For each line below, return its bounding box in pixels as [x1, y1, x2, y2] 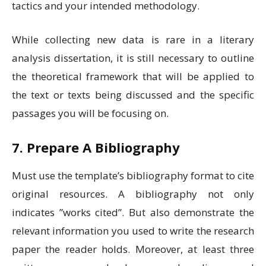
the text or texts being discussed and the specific [12, 88, 254, 102]
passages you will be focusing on [12, 106, 166, 121]
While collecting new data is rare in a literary [12, 33, 254, 47]
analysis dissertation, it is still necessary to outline [12, 51, 254, 65]
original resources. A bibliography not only [12, 187, 254, 201]
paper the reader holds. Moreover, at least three [12, 242, 254, 256]
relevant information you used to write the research [12, 224, 254, 238]
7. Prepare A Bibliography [12, 138, 180, 157]
